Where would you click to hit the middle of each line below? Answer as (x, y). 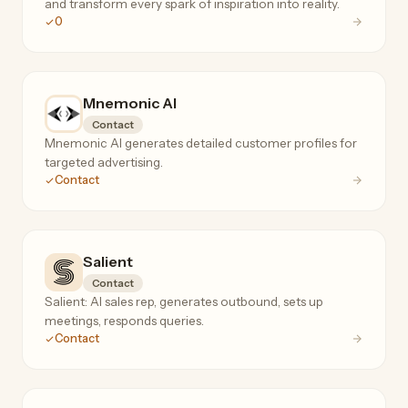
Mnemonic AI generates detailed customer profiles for (201, 143)
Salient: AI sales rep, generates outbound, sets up (184, 302)
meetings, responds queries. (124, 321)
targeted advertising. (104, 163)
